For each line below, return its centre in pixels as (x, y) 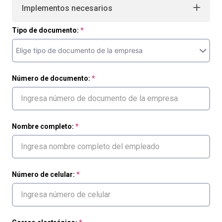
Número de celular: (43, 174)
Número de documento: (51, 78)
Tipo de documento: (45, 30)
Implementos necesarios (67, 8)
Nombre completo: (43, 126)
